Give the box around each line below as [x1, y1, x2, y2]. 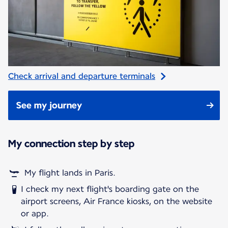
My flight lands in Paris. [24, 167, 116, 178]
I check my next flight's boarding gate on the [20, 184, 199, 194]
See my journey [16, 99, 82, 110]
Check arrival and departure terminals [8, 71, 155, 81]
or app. [20, 208, 49, 218]
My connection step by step [8, 137, 134, 150]
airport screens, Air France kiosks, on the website [20, 196, 212, 206]
